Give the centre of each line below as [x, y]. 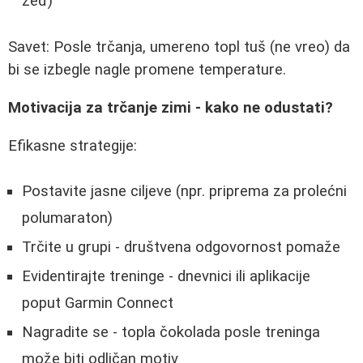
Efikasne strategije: [73, 145]
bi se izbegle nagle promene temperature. [147, 70]
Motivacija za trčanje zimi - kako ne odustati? [171, 107]
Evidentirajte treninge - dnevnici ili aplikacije [166, 277]
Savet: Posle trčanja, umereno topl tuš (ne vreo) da [179, 47]
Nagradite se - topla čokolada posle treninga [171, 333]
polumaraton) [67, 218]
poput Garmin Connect [98, 303]
